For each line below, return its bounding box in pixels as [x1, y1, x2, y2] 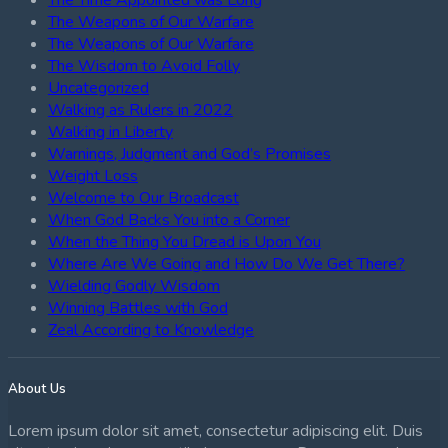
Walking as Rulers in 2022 [48, 98, 233, 121]
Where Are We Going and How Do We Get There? [48, 252, 405, 275]
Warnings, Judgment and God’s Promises [48, 142, 331, 165]
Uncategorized [48, 76, 149, 99]
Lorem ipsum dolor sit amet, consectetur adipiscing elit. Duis [8, 419, 423, 442]
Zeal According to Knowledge [48, 318, 254, 341]
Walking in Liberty [48, 120, 173, 143]
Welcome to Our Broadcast [48, 186, 239, 209]
